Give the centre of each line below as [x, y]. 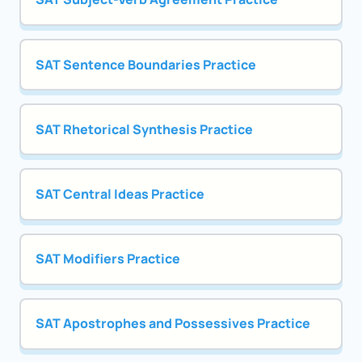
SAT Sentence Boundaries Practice [145, 64]
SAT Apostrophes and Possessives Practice [173, 324]
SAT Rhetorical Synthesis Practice [144, 129]
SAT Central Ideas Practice [120, 194]
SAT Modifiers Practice [107, 259]
